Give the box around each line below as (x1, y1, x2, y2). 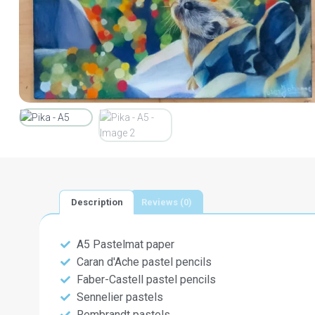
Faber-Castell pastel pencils (76, 273, 216, 287)
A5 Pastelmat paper (76, 238, 174, 252)
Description (70, 197, 123, 207)
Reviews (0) (141, 197, 192, 207)
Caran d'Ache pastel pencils (76, 255, 212, 269)
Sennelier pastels (76, 290, 163, 304)
